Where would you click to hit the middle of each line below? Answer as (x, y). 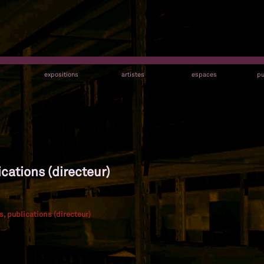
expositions (61, 74)
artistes (133, 74)
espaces (204, 74)
